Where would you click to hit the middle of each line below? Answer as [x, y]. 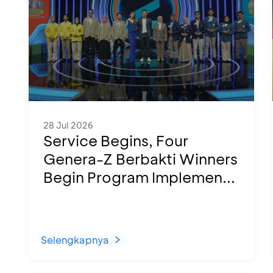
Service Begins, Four [116, 140]
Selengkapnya [75, 240]
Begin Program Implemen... [139, 177]
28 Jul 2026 [68, 125]
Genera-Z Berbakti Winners [140, 159]
